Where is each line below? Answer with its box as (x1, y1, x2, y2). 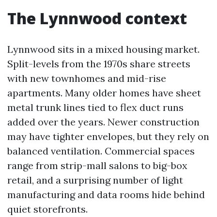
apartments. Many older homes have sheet (7, 87, 201, 99)
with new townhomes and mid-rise (7, 72, 166, 84)
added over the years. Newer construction (7, 116, 200, 128)
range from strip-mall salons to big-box (7, 159, 187, 171)
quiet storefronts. (7, 203, 88, 215)
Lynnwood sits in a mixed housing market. (7, 43, 200, 55)
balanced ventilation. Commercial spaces (7, 145, 195, 157)
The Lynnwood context (7, 8, 187, 29)
